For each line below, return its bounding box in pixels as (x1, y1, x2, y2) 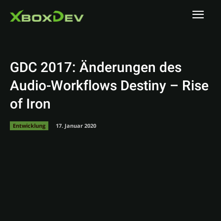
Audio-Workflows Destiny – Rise (10, 76, 209, 96)
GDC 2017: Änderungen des (10, 58, 182, 78)
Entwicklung (13, 121, 45, 129)
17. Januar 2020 (56, 121, 96, 129)
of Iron (10, 94, 51, 114)
